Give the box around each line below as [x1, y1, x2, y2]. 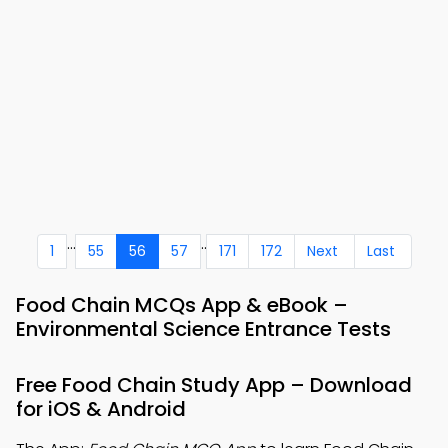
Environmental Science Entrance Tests [16, 314, 391, 343]
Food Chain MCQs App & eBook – [16, 290, 348, 319]
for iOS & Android [16, 394, 186, 423]
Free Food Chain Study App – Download [16, 370, 412, 399]
